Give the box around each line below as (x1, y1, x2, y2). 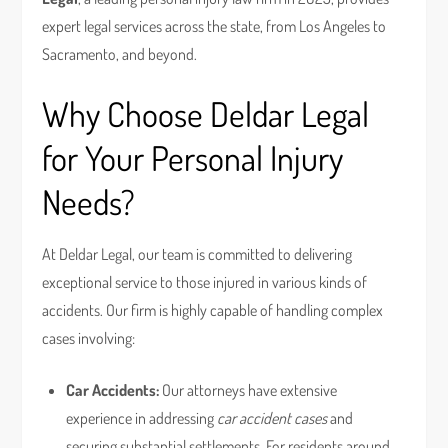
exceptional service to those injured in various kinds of (42, 272, 368, 292)
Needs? (42, 180, 136, 223)
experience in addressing (66, 408, 218, 428)
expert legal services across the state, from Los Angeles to (42, 16, 387, 36)
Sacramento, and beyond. (42, 44, 198, 64)
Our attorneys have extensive (159, 380, 338, 400)
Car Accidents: (66, 380, 160, 400)
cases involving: (42, 328, 136, 348)
